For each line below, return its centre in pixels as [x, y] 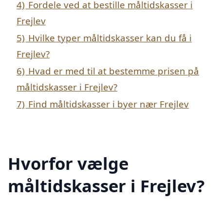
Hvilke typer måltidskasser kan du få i [110, 38]
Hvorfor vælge [68, 163]
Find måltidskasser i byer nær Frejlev [109, 104]
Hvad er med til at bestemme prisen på [114, 71]
